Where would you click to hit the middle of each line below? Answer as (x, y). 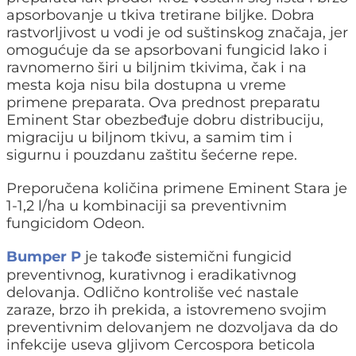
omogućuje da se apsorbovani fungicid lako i (167, 50)
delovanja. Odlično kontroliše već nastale (153, 292)
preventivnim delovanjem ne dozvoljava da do (172, 327)
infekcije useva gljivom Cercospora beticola (161, 344)
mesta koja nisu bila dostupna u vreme (146, 85)
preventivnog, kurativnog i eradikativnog (151, 275)
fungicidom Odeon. (75, 223)
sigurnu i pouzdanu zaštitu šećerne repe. (152, 155)
